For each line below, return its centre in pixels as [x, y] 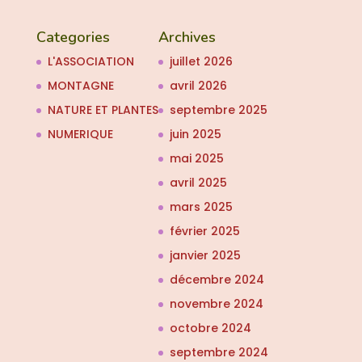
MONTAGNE [80, 86]
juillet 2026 [201, 62]
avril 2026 [198, 86]
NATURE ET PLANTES [103, 110]
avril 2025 [198, 183]
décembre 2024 [217, 280]
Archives [187, 38]
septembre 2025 [218, 110]
